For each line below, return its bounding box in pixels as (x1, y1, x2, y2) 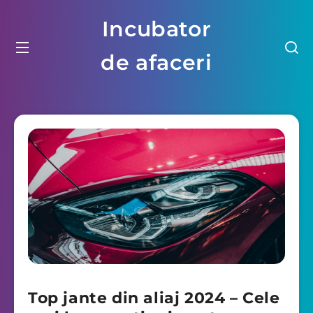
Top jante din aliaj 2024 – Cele (28, 288, 280, 307)
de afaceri (101, 50, 212, 75)
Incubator (101, 16, 212, 42)
